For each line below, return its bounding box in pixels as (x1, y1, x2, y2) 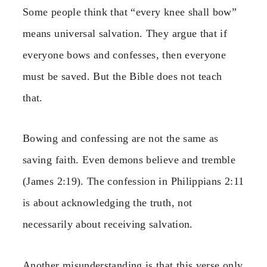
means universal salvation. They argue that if (23, 27, 228, 39)
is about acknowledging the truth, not (23, 197, 193, 209)
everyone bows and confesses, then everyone (23, 48, 226, 61)
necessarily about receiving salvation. (23, 218, 193, 231)
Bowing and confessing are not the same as (23, 132, 219, 145)
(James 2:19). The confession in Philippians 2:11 (23, 175, 244, 188)
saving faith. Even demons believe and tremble (23, 154, 236, 166)
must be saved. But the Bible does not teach (23, 70, 222, 82)
